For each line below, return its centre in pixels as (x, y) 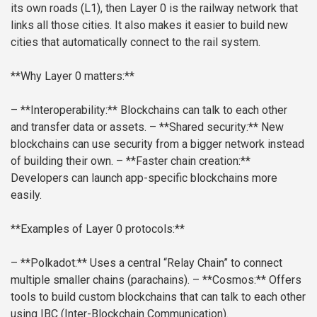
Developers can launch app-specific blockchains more (144, 178)
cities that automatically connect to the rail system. (136, 42)
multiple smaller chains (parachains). (100, 280)
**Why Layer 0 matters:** (73, 76)
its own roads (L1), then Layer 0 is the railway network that (154, 8)
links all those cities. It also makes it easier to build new (149, 25)
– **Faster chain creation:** (182, 161)
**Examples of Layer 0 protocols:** (98, 229)
